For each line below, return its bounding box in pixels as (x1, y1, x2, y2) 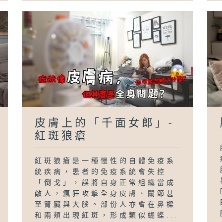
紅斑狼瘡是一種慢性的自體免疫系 (35, 157, 176, 165)
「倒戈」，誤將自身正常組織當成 (35, 178, 176, 187)
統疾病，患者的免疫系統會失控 (35, 167, 167, 176)
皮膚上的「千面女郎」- (35, 116, 175, 129)
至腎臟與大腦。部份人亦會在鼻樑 (35, 200, 176, 209)
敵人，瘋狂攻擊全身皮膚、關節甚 (35, 189, 176, 198)
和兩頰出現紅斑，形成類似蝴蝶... (35, 211, 179, 220)
